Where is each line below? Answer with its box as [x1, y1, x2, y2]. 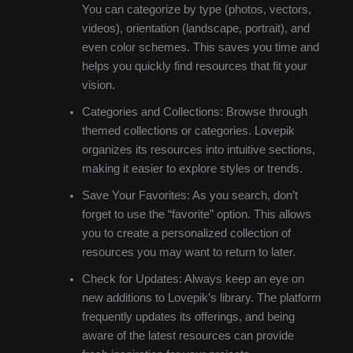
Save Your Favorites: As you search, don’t [81, 189, 298, 203]
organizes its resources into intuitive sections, [81, 143, 315, 157]
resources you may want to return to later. [81, 246, 295, 259]
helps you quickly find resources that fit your [81, 60, 307, 73]
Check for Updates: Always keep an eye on [81, 273, 304, 286]
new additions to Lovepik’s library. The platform [81, 292, 321, 305]
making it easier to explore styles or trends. [81, 162, 303, 176]
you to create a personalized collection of [81, 227, 291, 240]
